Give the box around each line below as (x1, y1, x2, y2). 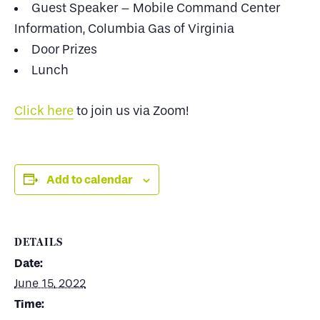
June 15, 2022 (14, 276, 86, 290)
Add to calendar (46, 173, 132, 186)
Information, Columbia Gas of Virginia (14, 21, 234, 36)
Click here (14, 104, 74, 119)
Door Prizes (31, 42, 100, 57)
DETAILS (14, 235, 63, 249)
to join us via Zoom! (74, 104, 189, 119)
